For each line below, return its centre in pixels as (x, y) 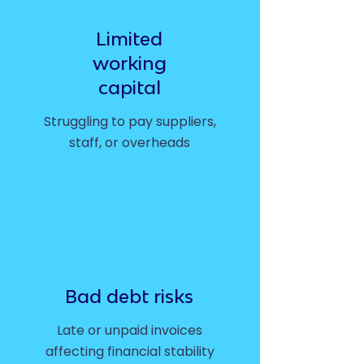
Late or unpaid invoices (130, 330)
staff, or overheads (130, 143)
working (129, 63)
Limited (129, 39)
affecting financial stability (130, 351)
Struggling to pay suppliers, (130, 121)
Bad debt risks (129, 296)
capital (129, 87)
